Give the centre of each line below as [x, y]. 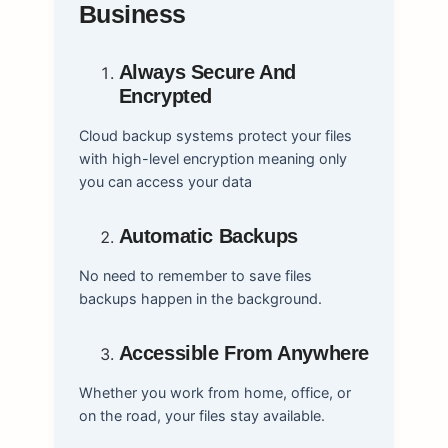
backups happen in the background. [200, 298]
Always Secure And [207, 71]
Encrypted [165, 95]
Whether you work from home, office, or [214, 392]
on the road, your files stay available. [201, 415]
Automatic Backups [208, 235]
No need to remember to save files [195, 275]
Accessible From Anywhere [243, 352]
